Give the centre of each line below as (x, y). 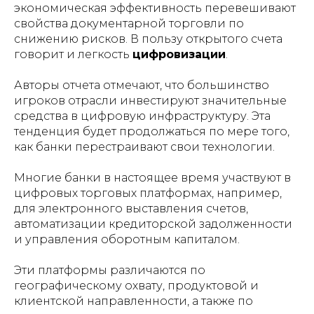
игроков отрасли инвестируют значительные (150, 101)
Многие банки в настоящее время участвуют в (152, 178)
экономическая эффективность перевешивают (155, 8)
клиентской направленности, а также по (134, 301)
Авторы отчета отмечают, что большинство (142, 85)
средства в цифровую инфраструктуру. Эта (142, 116)
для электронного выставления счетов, (131, 209)
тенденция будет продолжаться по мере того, (152, 131)
